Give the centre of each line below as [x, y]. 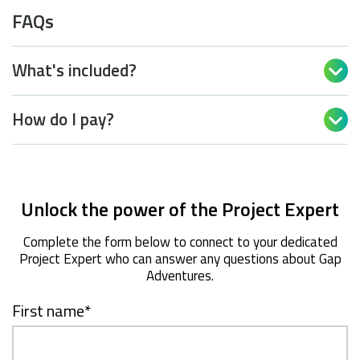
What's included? [74, 70]
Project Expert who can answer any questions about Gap [180, 258]
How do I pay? [63, 119]
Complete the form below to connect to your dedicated [180, 241]
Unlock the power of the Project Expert [180, 209]
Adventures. [180, 275]
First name [48, 310]
